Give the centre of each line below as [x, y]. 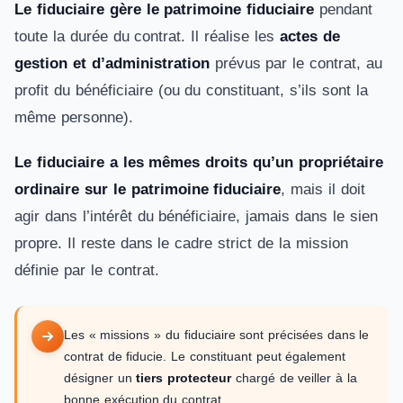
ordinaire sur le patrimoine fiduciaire [148, 189]
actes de [309, 36]
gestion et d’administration [112, 63]
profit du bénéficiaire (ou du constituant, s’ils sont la [191, 90]
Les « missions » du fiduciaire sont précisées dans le [217, 335]
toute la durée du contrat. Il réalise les [147, 36]
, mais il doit [323, 189]
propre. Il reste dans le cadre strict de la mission [181, 243]
